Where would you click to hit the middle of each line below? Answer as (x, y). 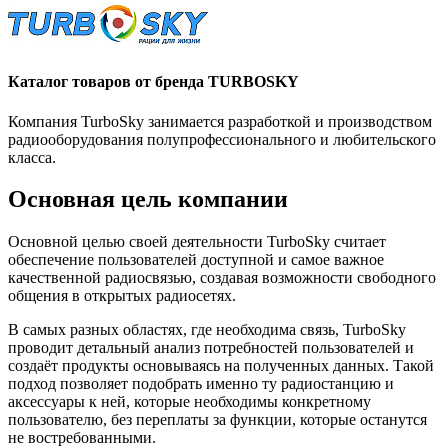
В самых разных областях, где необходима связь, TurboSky (207, 330)
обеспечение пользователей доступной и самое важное (196, 260)
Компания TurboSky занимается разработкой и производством (220, 121)
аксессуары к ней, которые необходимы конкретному (189, 402)
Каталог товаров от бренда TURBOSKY (153, 82)
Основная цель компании (148, 199)
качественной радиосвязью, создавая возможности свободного (222, 278)
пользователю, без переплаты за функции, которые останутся (217, 420)
